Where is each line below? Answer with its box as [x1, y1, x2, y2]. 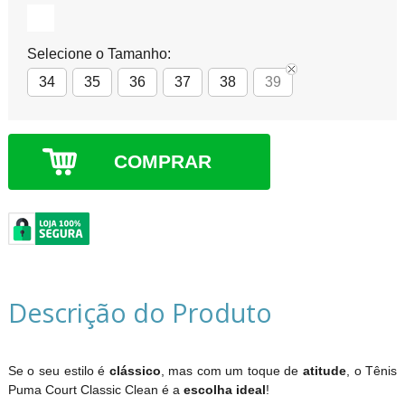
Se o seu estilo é [7, 363, 109, 378]
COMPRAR [114, 150, 212, 172]
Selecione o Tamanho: [26, 45, 171, 61]
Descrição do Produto [7, 294, 272, 330]
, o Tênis [345, 363, 398, 378]
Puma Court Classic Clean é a [7, 381, 184, 397]
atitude [302, 363, 346, 378]
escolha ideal [183, 381, 266, 397]
